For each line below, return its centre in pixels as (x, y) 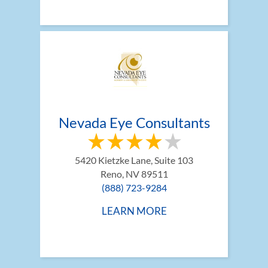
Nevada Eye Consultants (134, 122)
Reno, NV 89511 (134, 173)
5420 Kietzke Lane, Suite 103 (134, 160)
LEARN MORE (134, 211)
